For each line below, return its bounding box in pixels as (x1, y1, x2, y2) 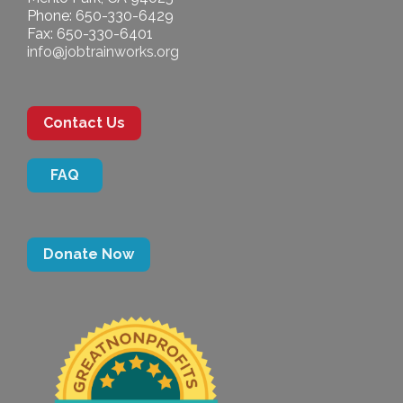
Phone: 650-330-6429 (27, 7, 174, 25)
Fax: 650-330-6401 (27, 25, 153, 43)
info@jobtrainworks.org (27, 43, 179, 61)
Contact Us (43, 114, 125, 132)
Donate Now (43, 246, 134, 264)
